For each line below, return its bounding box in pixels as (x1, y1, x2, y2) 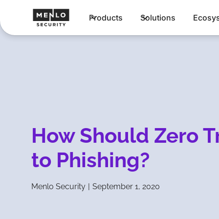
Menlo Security (31, 181, 86, 191)
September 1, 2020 (92, 181, 160, 191)
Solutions (140, 12, 176, 22)
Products (89, 12, 123, 22)
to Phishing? (31, 148, 150, 173)
